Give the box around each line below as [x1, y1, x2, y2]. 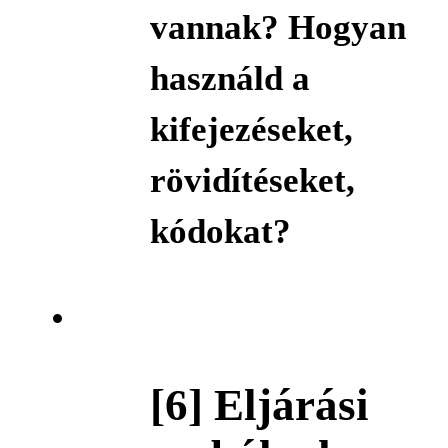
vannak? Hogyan [149, 7, 406, 47]
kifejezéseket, [149, 109, 353, 149]
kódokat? [149, 211, 291, 251]
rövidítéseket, [149, 160, 355, 200]
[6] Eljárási [149, 379, 369, 430]
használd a [149, 58, 310, 98]
